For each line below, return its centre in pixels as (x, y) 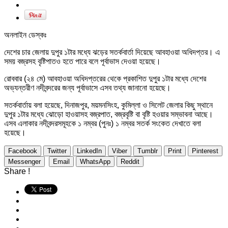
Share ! (17, 171)
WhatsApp (95, 161)
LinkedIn (89, 151)
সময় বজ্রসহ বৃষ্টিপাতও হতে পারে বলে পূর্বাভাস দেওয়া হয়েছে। (82, 61)
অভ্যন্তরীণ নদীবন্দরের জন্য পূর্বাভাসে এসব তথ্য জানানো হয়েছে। (88, 88)
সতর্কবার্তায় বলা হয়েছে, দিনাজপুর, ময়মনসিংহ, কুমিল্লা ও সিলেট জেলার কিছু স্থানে (108, 105)
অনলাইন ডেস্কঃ (25, 35)
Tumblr (148, 151)
